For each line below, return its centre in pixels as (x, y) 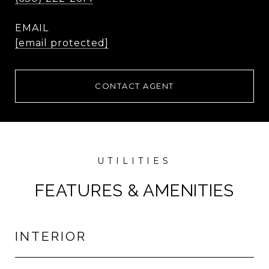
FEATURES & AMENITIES (134, 191)
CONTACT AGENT (134, 86)
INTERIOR (51, 236)
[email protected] (62, 43)
